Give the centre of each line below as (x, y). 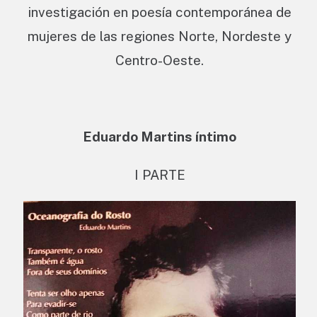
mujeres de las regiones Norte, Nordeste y (160, 36)
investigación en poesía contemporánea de (160, 12)
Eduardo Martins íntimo (160, 137)
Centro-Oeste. (160, 60)
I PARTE (160, 175)
